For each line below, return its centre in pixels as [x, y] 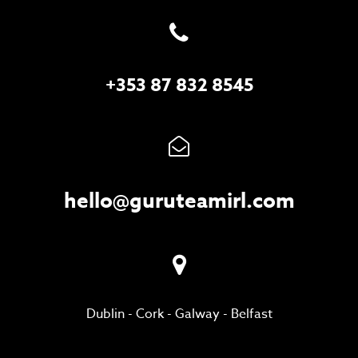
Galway [197, 314]
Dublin [105, 314]
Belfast [251, 314]
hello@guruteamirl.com [179, 201]
